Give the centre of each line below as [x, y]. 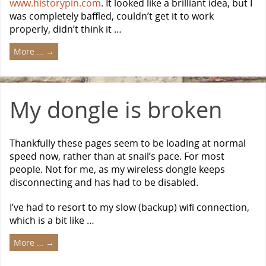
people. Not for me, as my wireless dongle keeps [117, 170]
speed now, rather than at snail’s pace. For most [117, 156]
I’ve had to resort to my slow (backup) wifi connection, [129, 207]
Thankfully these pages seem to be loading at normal [128, 143]
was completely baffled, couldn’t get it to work [112, 16]
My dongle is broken [116, 110]
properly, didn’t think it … [66, 29]
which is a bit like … [52, 220]
